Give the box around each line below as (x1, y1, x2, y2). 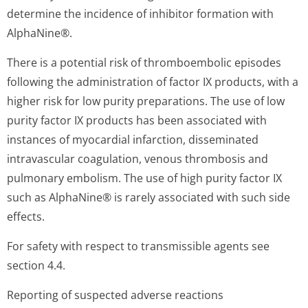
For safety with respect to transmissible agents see (7, 239, 269, 254)
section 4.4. (7, 258, 65, 273)
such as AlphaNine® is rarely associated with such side (7, 190, 290, 205)
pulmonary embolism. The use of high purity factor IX (7, 170, 282, 186)
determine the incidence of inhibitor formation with (7, 6, 274, 21)
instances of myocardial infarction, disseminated (7, 132, 258, 147)
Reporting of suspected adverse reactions (7, 287, 223, 302)
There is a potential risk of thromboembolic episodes (7, 55, 281, 70)
